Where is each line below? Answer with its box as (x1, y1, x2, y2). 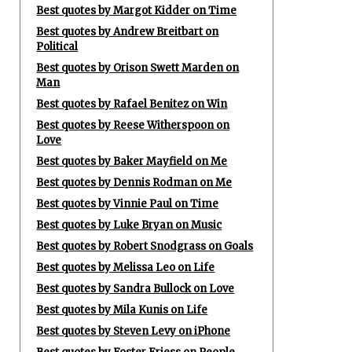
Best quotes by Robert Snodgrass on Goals (36, 240, 254, 253)
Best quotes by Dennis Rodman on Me (36, 176, 233, 189)
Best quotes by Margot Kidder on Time (36, 4, 237, 17)
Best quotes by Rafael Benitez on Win (36, 97, 228, 111)
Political (36, 40, 79, 53)
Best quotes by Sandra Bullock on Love (36, 282, 235, 295)
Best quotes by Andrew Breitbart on (36, 25, 219, 38)
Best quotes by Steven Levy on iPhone (36, 324, 231, 338)
